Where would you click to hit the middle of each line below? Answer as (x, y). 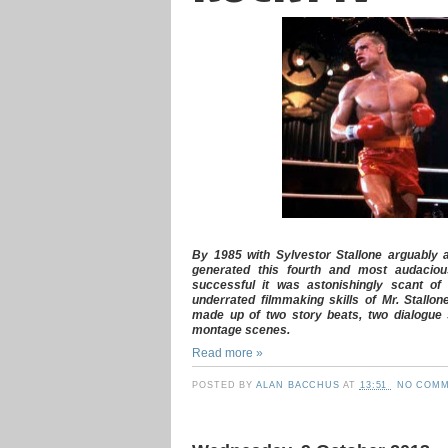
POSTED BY (224, 385)
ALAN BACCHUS (300, 385)
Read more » (227, 352)
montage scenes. (241, 330)
